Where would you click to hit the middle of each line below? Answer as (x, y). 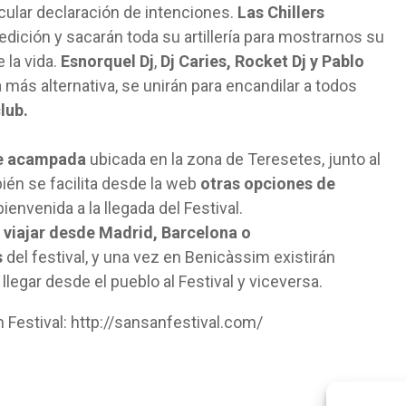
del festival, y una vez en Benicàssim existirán (169, 257)
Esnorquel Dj (106, 61)
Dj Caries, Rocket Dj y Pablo (262, 61)
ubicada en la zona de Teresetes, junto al (233, 159)
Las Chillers (281, 12)
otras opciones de (268, 184)
